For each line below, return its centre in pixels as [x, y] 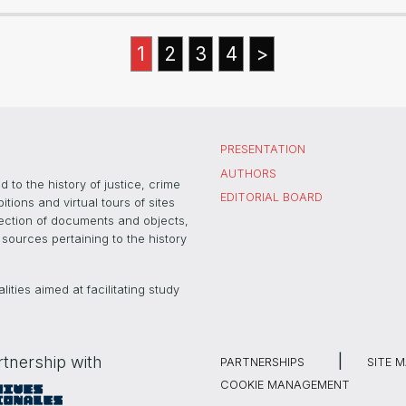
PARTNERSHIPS [262, 362]
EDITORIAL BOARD [271, 198]
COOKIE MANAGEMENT [285, 384]
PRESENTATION [263, 150]
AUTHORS [248, 173]
